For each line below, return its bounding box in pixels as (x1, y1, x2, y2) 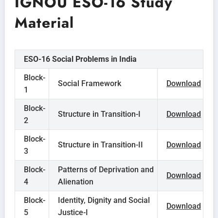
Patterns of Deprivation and (58, 165, 154, 175)
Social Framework (58, 79, 121, 89)
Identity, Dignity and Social (58, 196, 150, 205)
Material (15, 12, 74, 34)
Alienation (58, 177, 93, 187)
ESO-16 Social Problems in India (24, 54, 137, 64)
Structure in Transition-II (58, 140, 143, 150)
